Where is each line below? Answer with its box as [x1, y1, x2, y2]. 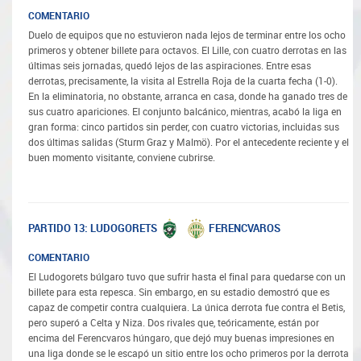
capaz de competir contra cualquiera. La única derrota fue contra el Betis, [28, 302, 345, 314]
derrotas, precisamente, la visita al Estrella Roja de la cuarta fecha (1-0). [28, 75, 338, 87]
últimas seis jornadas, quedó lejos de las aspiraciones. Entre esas [28, 60, 311, 72]
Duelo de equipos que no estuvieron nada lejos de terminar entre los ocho [28, 29, 346, 41]
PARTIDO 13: [28, 222, 88, 235]
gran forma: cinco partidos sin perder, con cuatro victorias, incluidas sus [28, 121, 339, 133]
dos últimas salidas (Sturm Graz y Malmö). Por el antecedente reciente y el [28, 136, 349, 148]
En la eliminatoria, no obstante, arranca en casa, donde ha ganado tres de [28, 90, 347, 102]
